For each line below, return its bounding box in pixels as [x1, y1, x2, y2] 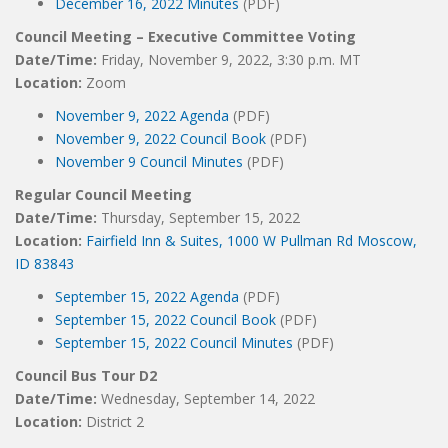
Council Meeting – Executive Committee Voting [15, 27, 356, 46]
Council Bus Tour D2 [15, 366, 157, 385]
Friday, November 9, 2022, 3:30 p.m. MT [97, 50, 361, 69]
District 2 [86, 412, 144, 431]
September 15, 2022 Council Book [55, 310, 276, 329]
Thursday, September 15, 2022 [97, 208, 300, 227]
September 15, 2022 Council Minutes [55, 333, 293, 352]
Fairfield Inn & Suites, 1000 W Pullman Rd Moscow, [86, 231, 417, 250]
